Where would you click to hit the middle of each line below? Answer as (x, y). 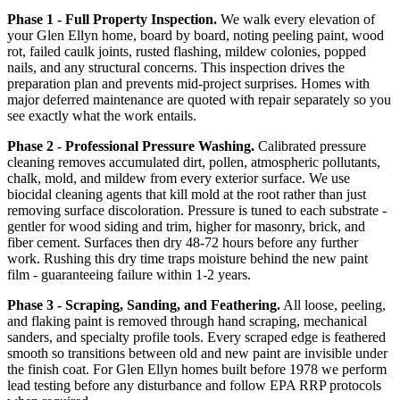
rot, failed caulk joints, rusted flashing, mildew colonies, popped (187, 52)
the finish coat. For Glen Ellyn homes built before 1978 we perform (197, 370)
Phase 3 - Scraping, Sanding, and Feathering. (144, 305)
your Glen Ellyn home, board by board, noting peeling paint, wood (196, 36)
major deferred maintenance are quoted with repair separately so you (199, 100)
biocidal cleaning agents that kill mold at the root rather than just (187, 195)
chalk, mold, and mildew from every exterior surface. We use (179, 179)
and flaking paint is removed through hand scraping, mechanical (187, 321)
